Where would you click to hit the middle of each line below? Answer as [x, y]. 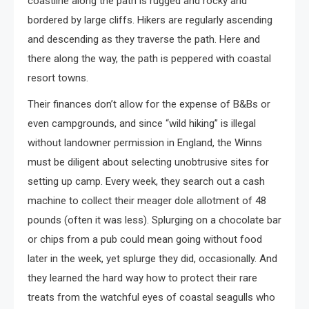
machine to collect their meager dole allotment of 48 [147, 200]
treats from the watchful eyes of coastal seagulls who [151, 297]
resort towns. [58, 78]
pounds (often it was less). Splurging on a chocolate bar [154, 220]
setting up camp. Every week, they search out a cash [146, 181]
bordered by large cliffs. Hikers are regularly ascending [150, 20]
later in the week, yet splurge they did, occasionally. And [152, 258]
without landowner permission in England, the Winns [145, 142]
